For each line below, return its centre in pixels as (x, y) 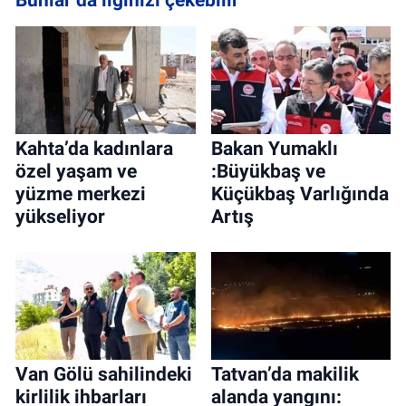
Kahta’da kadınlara (94, 149)
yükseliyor (60, 217)
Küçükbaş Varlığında (300, 194)
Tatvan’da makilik (285, 374)
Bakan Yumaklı (274, 149)
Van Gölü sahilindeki (104, 374)
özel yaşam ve (76, 172)
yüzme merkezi (81, 194)
